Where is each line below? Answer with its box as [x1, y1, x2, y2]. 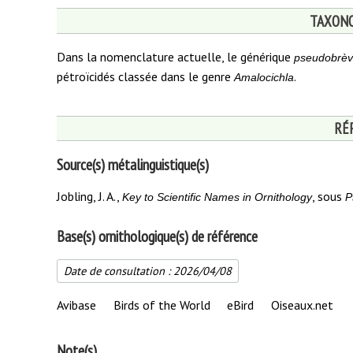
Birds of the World [113, 296, 210, 313]
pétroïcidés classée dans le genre [57, 69, 234, 85]
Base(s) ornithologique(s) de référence [57, 226, 258, 247]
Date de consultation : [64, 262, 170, 278]
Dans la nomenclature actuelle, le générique [57, 49, 294, 65]
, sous [312, 188, 345, 205]
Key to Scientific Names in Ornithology [122, 191, 312, 204]
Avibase [57, 296, 96, 313]
